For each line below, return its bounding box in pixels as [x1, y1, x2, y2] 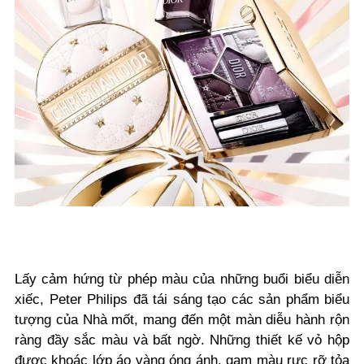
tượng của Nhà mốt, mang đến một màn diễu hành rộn [15, 312, 349, 328]
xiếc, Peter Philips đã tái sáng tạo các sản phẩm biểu [15, 292, 349, 308]
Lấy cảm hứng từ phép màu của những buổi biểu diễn [15, 271, 349, 288]
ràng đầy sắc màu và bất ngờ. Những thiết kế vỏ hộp [15, 332, 349, 349]
